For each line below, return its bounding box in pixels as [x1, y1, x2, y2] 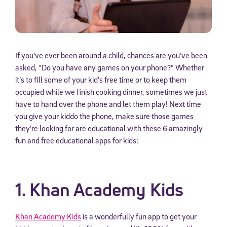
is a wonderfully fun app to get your [81, 211, 197, 222]
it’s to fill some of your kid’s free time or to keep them [15, 74, 186, 85]
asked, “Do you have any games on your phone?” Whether [15, 62, 204, 73]
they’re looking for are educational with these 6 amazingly [15, 123, 203, 134]
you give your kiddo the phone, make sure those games [15, 111, 194, 122]
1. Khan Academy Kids [15, 177, 183, 202]
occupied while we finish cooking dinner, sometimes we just [15, 87, 207, 97]
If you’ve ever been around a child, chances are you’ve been [15, 50, 207, 61]
